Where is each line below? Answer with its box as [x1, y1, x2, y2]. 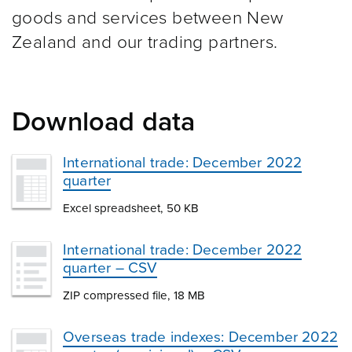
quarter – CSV [63, 259, 158, 277]
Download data [12, 106, 196, 138]
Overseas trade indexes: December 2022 [63, 328, 339, 346]
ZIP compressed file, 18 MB [63, 288, 205, 302]
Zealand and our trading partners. [12, 31, 278, 53]
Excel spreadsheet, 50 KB [63, 201, 199, 215]
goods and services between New [12, 7, 284, 28]
